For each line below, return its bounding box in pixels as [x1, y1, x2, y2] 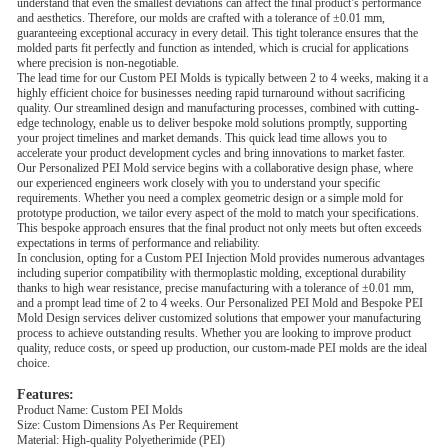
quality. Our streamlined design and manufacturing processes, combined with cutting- [17, 101, 419, 115]
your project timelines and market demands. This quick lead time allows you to [17, 131, 387, 145]
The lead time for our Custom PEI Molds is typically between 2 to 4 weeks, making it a [17, 71, 428, 85]
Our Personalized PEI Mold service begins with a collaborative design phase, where [17, 161, 413, 175]
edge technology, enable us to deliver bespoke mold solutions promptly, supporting [17, 116, 407, 130]
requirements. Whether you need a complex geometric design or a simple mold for [17, 191, 403, 205]
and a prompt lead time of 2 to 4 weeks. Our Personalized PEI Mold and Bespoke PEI [17, 296, 423, 310]
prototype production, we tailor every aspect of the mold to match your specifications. [17, 206, 419, 220]
